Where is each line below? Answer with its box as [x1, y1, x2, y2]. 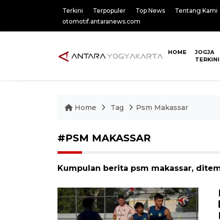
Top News [136, 7, 165, 14]
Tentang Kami [175, 7, 218, 14]
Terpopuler [93, 7, 126, 14]
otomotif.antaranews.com [62, 18, 140, 25]
